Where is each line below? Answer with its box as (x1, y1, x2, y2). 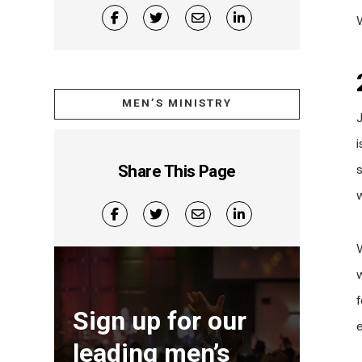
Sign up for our (73, 305, 247, 336)
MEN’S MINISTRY (121, 96, 233, 110)
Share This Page (117, 161, 236, 181)
